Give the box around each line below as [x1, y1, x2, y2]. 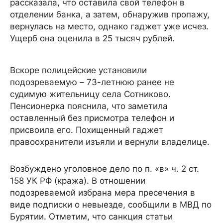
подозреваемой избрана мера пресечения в [10, 187, 195, 198]
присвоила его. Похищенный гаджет [10, 124, 163, 135]
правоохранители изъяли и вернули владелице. [10, 136, 212, 147]
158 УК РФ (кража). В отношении [10, 175, 145, 186]
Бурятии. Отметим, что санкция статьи [10, 211, 173, 222]
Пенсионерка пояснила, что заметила [10, 101, 168, 111]
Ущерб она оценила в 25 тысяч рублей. [10, 33, 177, 43]
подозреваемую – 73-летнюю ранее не [10, 77, 174, 87]
